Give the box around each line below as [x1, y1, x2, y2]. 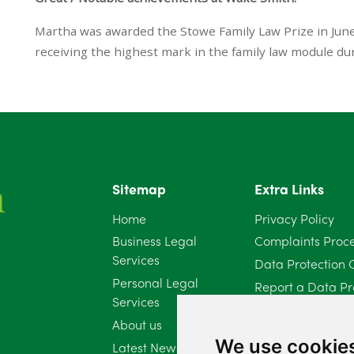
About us [111, 315, 162, 334]
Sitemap [111, 178, 166, 198]
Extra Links [254, 178, 324, 198]
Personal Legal [111, 273, 198, 292]
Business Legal [111, 232, 197, 250]
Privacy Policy [254, 209, 334, 228]
